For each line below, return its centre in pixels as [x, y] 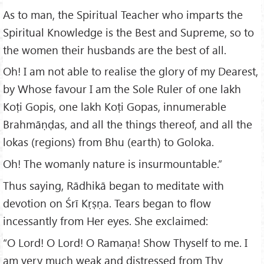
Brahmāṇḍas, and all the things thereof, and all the [128, 124]
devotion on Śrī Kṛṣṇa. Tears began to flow [107, 203]
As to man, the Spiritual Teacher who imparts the [123, 14]
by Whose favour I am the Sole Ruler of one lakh [122, 89]
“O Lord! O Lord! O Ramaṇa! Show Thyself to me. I [125, 243]
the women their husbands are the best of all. [115, 49]
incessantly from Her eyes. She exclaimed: [105, 221]
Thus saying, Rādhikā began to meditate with [113, 186]
